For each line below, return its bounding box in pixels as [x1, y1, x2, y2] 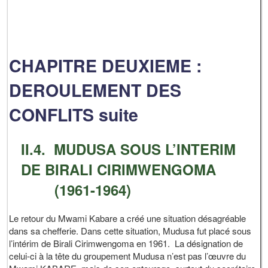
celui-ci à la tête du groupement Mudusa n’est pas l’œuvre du [9, 249, 246, 262]
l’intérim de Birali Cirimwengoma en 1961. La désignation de [9, 236, 243, 249]
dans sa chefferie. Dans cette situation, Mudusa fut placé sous [9, 224, 252, 237]
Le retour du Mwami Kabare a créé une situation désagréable [9, 211, 246, 224]
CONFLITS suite [9, 102, 139, 127]
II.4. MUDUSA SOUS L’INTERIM [21, 139, 236, 159]
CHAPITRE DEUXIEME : [9, 53, 202, 78]
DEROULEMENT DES [9, 78, 182, 103]
